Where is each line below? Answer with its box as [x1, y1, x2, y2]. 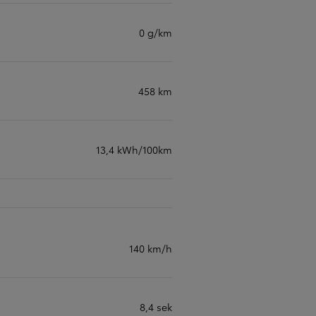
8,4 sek [140, 300, 172, 314]
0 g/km [139, 25, 172, 39]
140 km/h [129, 241, 172, 255]
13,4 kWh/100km [96, 142, 172, 157]
